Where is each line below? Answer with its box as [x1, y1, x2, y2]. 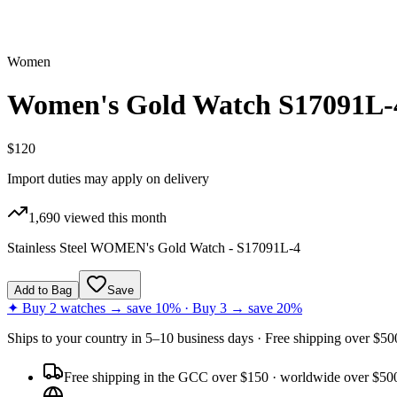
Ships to [7, 330, 56, 346]
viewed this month [60, 209, 167, 225]
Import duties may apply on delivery [7, 170, 209, 186]
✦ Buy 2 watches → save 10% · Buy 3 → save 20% [7, 300, 302, 315]
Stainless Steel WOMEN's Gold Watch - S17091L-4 [7, 239, 300, 255]
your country [56, 330, 128, 346]
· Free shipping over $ [253, 330, 380, 346]
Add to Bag [14, 283, 72, 297]
